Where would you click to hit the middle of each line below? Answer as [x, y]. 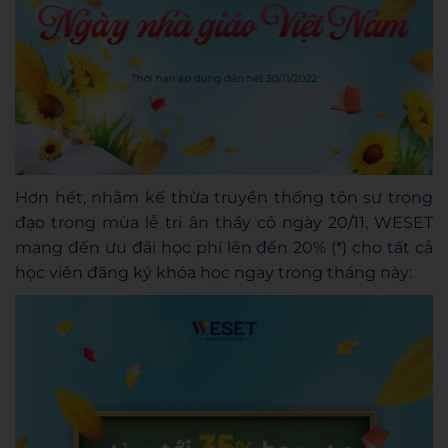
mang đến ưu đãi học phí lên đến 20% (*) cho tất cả [224, 247]
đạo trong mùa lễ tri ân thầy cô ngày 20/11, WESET [224, 222]
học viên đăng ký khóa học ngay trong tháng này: [213, 272]
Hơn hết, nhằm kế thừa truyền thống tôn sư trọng [224, 197]
